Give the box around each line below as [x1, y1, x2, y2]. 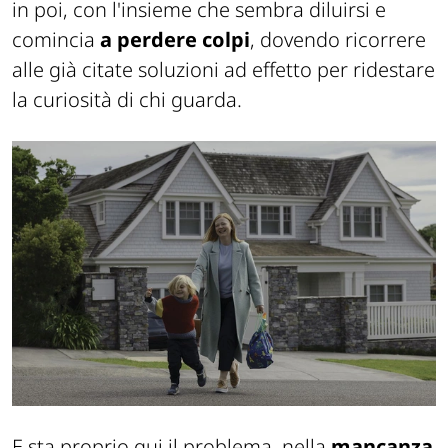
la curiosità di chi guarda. [12, 85, 242, 113]
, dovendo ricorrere [250, 25, 426, 53]
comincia [12, 25, 100, 53]
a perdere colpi [100, 25, 250, 53]
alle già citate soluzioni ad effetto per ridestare [12, 55, 435, 83]
